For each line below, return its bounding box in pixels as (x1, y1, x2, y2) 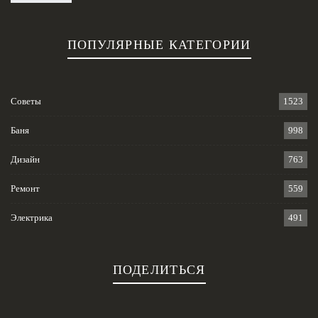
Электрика (11, 212, 53, 223)
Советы (11, 95, 41, 106)
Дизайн (11, 153, 40, 165)
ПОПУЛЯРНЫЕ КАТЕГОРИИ (67, 37, 251, 52)
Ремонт (11, 182, 40, 194)
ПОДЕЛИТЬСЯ (112, 262, 206, 277)
